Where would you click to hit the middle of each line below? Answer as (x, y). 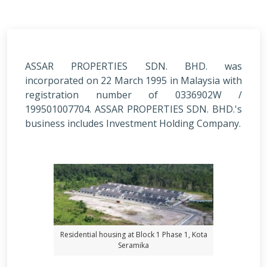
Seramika (133, 246)
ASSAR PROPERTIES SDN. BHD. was (133, 66)
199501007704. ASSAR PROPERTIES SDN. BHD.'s (133, 109)
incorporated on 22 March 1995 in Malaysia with (133, 80)
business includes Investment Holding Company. (133, 123)
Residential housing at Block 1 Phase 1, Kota (133, 235)
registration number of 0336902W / (133, 94)
